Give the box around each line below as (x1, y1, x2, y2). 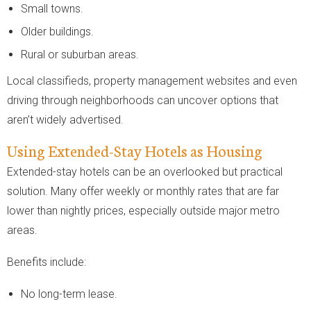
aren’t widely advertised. (7, 112, 124, 126)
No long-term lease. (21, 287, 117, 301)
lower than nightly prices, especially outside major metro (7, 203, 280, 217)
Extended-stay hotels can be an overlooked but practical (7, 165, 283, 178)
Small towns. (21, 1, 83, 15)
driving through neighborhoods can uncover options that (7, 93, 278, 107)
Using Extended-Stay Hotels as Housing (7, 139, 262, 161)
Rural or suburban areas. (21, 47, 139, 61)
